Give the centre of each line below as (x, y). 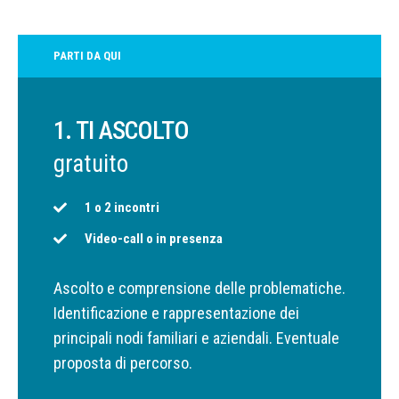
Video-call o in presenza (154, 238)
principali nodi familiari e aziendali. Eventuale (196, 338)
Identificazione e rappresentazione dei (176, 313)
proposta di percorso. (123, 362)
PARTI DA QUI (87, 56)
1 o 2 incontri (122, 207)
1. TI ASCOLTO (121, 131)
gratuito (91, 164)
